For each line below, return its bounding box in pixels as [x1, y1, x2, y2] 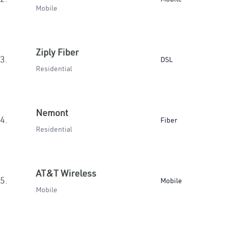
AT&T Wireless [36, 167, 96, 179]
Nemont [36, 107, 68, 119]
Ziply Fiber [36, 46, 79, 58]
